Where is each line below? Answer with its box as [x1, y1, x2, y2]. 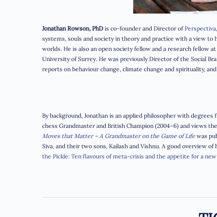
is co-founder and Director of [103, 24, 185, 32]
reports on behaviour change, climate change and [42, 65, 174, 73]
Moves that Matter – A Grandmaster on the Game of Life [42, 132, 195, 139]
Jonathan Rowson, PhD [42, 24, 103, 32]
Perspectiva [185, 24, 216, 32]
